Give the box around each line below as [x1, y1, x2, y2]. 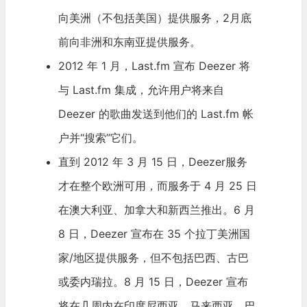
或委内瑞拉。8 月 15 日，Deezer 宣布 [58, 275, 248, 289]
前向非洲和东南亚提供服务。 [58, 35, 201, 49]
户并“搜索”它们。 [58, 131, 143, 145]
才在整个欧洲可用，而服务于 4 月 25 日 [58, 179, 257, 193]
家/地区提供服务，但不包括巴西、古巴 [58, 251, 249, 265]
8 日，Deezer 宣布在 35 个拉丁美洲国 [58, 227, 250, 241]
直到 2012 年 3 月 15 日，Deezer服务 [58, 155, 247, 169]
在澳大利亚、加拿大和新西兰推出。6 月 [58, 203, 255, 217]
